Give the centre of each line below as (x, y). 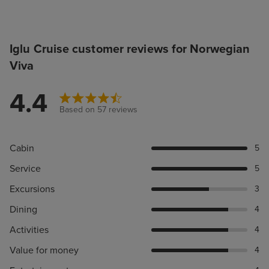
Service (25, 168)
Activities (29, 230)
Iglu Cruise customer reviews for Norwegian (130, 49)
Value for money (44, 250)
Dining (23, 209)
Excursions (32, 189)
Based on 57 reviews (98, 110)
